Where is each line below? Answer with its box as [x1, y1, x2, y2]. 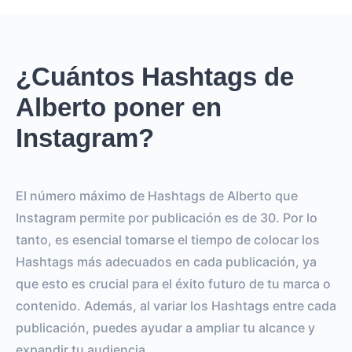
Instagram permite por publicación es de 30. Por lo [16, 210, 317, 225]
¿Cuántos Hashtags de [16, 62, 294, 91]
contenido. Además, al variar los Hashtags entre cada [16, 298, 336, 313]
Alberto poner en [16, 93, 222, 122]
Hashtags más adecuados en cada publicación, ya [16, 254, 317, 269]
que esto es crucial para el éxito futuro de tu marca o [16, 276, 331, 291]
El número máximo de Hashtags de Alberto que [16, 188, 298, 203]
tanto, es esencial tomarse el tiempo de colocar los [16, 232, 320, 247]
